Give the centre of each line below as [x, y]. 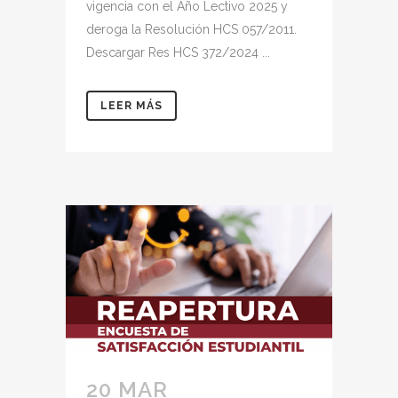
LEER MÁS [131, 105]
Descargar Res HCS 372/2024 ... [178, 52]
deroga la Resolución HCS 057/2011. [191, 29]
